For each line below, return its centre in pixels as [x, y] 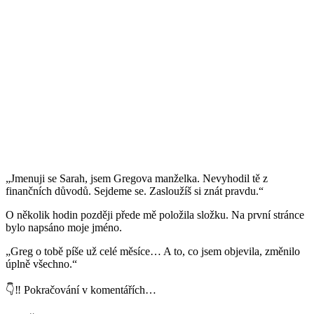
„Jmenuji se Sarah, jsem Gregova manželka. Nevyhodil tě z [137, 179]
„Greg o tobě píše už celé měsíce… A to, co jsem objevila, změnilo [153, 252]
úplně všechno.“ [41, 264]
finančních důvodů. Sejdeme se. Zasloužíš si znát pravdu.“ [135, 191]
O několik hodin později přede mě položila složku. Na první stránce [155, 215]
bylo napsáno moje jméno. [64, 228]
